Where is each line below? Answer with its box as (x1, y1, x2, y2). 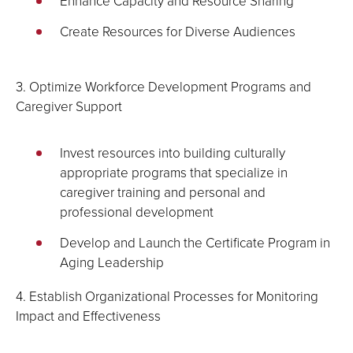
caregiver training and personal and (60, 183, 266, 201)
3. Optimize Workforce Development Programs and (16, 77, 311, 95)
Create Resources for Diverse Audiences (60, 22, 295, 40)
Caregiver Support (16, 97, 122, 115)
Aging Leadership (60, 253, 164, 271)
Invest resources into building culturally (60, 143, 285, 162)
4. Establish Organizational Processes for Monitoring (16, 287, 318, 305)
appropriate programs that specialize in (60, 163, 288, 181)
